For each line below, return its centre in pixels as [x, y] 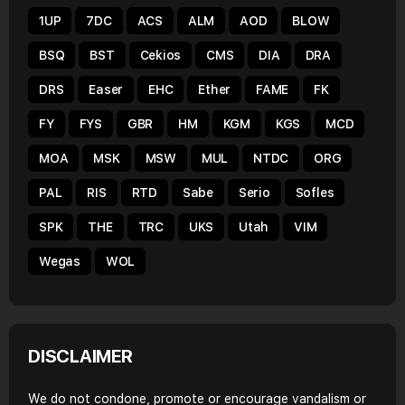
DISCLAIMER [80, 356]
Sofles [315, 193]
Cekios [160, 55]
